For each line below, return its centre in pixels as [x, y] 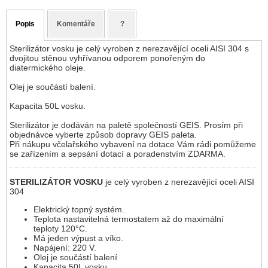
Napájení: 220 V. [65, 248]
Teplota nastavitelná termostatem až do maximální [129, 219]
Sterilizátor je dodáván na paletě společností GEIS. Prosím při [126, 125]
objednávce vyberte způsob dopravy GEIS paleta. [103, 135]
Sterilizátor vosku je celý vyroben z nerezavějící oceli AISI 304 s [129, 49]
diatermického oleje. [48, 68]
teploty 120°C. [60, 229]
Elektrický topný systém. [79, 210]
